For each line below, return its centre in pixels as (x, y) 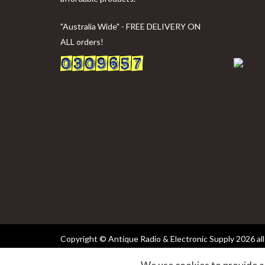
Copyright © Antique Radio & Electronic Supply (148, 239)
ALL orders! (82, 42)
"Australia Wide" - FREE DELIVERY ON (130, 27)
